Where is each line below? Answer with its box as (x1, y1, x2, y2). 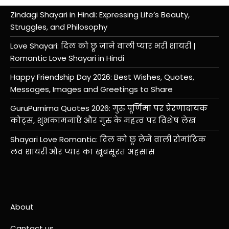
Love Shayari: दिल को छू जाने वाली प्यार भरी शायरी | (10, 40, 196, 52)
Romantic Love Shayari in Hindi (10, 53, 124, 64)
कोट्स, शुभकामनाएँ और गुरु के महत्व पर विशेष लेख (10, 115, 196, 126)
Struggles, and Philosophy (10, 21, 107, 33)
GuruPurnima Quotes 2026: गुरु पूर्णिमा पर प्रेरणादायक (10, 103, 208, 114)
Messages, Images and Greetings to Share (10, 84, 173, 95)
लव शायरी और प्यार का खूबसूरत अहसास (10, 146, 155, 157)
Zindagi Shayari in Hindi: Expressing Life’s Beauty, (10, 9, 190, 20)
